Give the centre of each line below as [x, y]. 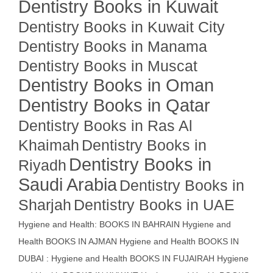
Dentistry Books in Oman [116, 85]
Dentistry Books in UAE [154, 205]
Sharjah [45, 205]
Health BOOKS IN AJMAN [68, 241]
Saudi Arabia [68, 184]
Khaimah [49, 145]
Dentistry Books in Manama [113, 46]
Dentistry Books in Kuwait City [122, 27]
